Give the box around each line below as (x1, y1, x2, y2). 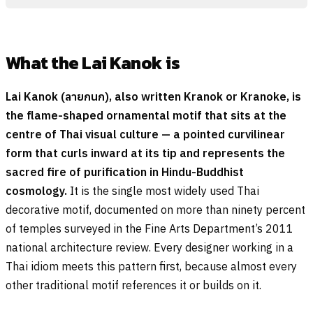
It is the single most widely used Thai (67, 183, 259, 198)
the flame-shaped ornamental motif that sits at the (6, 108, 286, 122)
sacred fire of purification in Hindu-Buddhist (6, 164, 244, 179)
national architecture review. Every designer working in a (6, 240, 293, 254)
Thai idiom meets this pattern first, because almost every (6, 259, 297, 273)
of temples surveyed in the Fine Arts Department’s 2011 (6, 221, 293, 235)
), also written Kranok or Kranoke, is (105, 89, 301, 103)
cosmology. (6, 183, 67, 198)
